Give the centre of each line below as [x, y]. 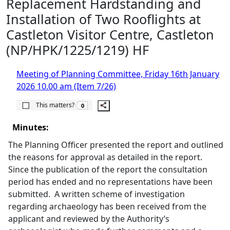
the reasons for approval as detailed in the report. [106, 157]
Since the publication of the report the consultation [108, 169]
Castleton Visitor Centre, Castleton [110, 34]
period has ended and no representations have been [111, 182]
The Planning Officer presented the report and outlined [116, 145]
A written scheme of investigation [120, 194]
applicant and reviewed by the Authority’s [89, 219]
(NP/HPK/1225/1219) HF [78, 50]
